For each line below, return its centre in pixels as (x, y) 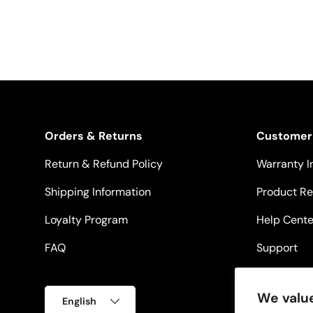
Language (68, 293)
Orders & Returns (94, 136)
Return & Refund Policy (104, 164)
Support (277, 248)
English (79, 301)
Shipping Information (98, 192)
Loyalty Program (86, 220)
